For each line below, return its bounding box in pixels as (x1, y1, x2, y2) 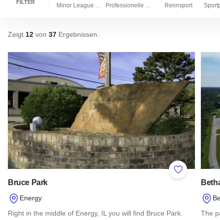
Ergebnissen (56, 30, 97, 39)
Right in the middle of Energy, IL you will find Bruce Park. (8, 209, 183, 217)
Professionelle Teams (145, 1, 151, 9)
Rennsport (164, 1, 192, 9)
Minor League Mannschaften (95, 1, 101, 9)
